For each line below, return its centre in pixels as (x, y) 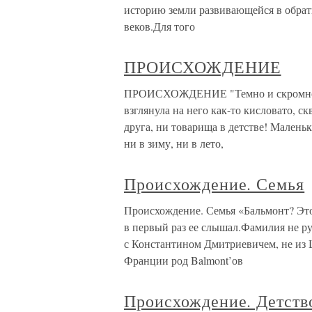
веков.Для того (159, 26)
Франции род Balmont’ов (184, 260)
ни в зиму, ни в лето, (174, 143)
